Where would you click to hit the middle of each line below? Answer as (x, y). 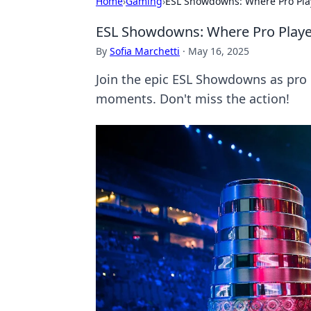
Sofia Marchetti (145, 51)
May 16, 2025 (219, 51)
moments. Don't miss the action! (193, 99)
